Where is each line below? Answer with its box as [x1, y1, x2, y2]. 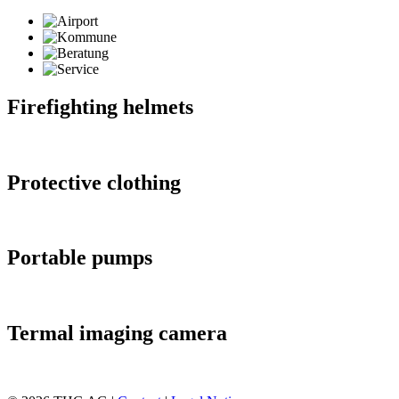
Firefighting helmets [7, 94, 193, 118]
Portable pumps [7, 246, 152, 270]
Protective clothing [7, 170, 181, 194]
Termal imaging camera [7, 322, 227, 346]
